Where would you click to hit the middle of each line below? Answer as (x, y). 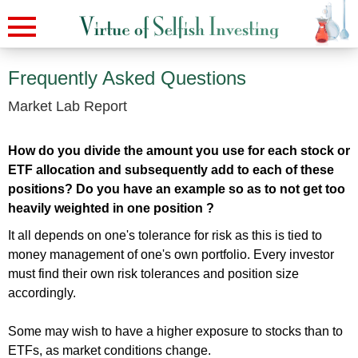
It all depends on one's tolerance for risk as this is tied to (165, 235)
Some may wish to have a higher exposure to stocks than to (175, 331)
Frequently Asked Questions (127, 78)
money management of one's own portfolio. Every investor (171, 255)
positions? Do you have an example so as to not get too (177, 189)
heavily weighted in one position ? (111, 208)
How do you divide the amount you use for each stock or (179, 151)
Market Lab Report (68, 106)
